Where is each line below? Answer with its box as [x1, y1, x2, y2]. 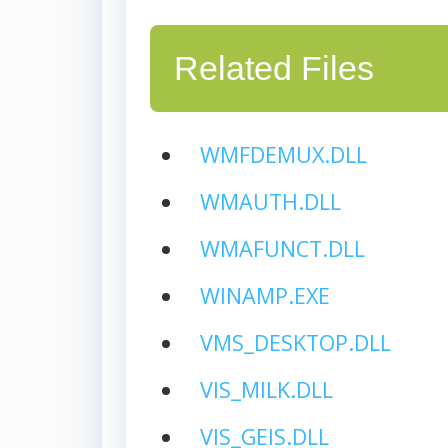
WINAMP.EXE [199, 280, 330, 310]
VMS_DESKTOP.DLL [199, 327, 391, 357]
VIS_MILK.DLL [199, 374, 333, 404]
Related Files [174, 49, 374, 87]
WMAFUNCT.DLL [199, 233, 365, 263]
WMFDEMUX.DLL [199, 139, 367, 169]
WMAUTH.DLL [199, 186, 341, 216]
